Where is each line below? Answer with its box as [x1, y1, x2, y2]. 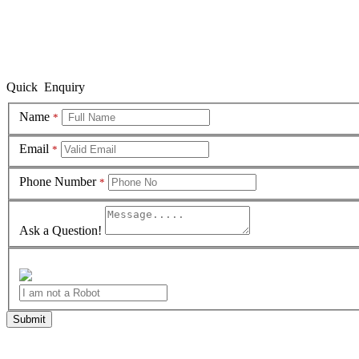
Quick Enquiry [6, 80, 85, 94]
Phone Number [19, 174, 99, 188]
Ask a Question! [19, 224, 102, 238]
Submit [13, 313, 46, 325]
